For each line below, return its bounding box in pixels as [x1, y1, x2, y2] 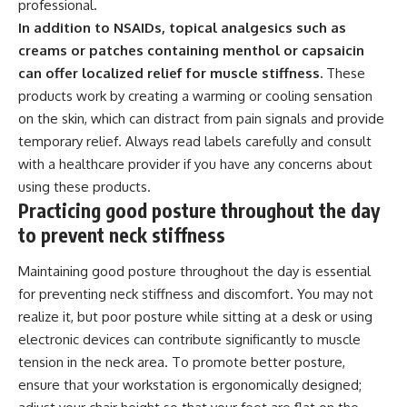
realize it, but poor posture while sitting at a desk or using [18, 307, 372, 325]
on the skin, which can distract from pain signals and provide [18, 110, 384, 128]
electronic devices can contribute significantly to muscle [18, 330, 361, 348]
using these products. [18, 178, 151, 196]
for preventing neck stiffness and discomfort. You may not [18, 284, 373, 303]
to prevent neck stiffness [18, 223, 225, 248]
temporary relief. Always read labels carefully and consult [18, 133, 372, 151]
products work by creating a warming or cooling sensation [18, 87, 372, 105]
